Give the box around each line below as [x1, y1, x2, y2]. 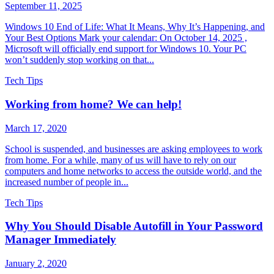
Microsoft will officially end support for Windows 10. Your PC [5, 43, 246, 54]
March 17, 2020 [5, 122, 67, 133]
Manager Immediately [5, 233, 116, 246]
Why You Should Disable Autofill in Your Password [5, 220, 263, 233]
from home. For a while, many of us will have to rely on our [5, 154, 236, 165]
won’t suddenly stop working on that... [5, 54, 154, 65]
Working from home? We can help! [5, 97, 182, 111]
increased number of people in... [5, 176, 128, 187]
